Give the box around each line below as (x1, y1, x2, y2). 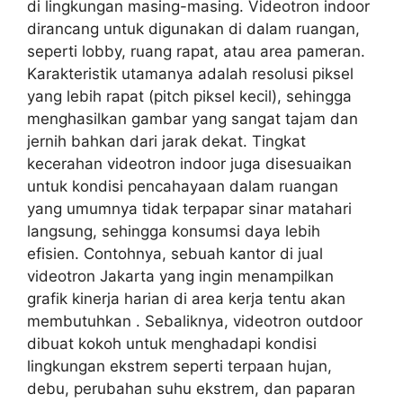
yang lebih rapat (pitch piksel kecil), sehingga (27, 86, 352, 105)
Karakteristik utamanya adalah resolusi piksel (27, 64, 354, 83)
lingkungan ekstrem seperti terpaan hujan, (27, 356, 332, 375)
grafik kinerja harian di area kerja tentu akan (27, 289, 345, 308)
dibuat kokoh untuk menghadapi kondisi (27, 334, 317, 353)
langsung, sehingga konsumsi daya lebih (27, 221, 320, 240)
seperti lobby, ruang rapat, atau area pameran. (27, 41, 365, 60)
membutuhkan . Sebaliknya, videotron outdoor (27, 311, 363, 330)
